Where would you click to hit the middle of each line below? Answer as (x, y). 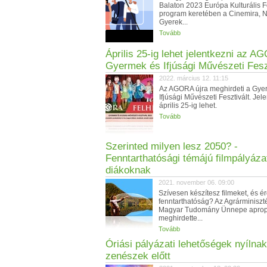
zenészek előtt (138, 256)
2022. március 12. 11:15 (194, 78)
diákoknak (128, 170)
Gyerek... (173, 22)
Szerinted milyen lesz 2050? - (172, 146)
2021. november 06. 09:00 (196, 182)
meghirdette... (181, 218)
